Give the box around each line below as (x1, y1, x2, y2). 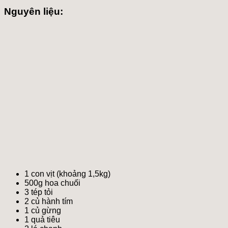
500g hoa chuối (24, 178, 80, 187)
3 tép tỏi (24, 187, 53, 196)
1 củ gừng (24, 206, 61, 215)
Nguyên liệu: (4, 6, 63, 17)
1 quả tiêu (24, 215, 60, 224)
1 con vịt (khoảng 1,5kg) (24, 169, 110, 178)
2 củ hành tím (24, 196, 73, 206)
